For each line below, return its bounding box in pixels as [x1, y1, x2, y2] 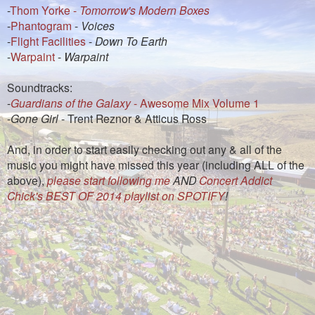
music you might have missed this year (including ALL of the [7, 156, 304, 172]
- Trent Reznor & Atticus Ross [58, 110, 207, 126]
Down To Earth [95, 32, 167, 49]
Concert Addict [199, 172, 272, 188]
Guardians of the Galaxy [11, 94, 131, 110]
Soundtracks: [7, 79, 72, 95]
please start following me [47, 172, 170, 188]
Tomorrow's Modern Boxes [79, 1, 210, 18]
